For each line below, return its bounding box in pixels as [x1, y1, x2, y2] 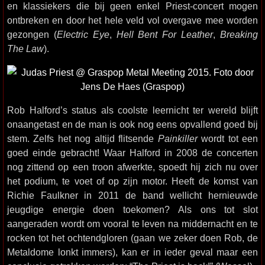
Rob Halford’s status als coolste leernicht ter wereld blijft [7, 105, 258, 115]
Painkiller [157, 133, 198, 144]
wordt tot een [197, 133, 258, 144]
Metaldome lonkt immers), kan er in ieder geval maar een [7, 247, 258, 257]
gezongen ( [7, 29, 57, 40]
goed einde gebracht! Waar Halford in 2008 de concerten [7, 147, 258, 158]
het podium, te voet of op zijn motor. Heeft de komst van [7, 176, 258, 186]
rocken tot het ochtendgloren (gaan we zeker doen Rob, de [7, 232, 258, 243]
